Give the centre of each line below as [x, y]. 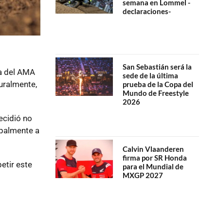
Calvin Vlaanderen [153, 149]
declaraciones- [146, 11]
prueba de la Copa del [158, 84]
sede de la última [150, 76]
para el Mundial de [153, 166]
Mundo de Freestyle [155, 93]
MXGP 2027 [143, 175]
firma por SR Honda [154, 157]
